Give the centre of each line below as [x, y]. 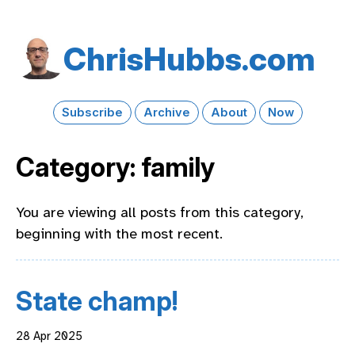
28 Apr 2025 [49, 336]
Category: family [115, 168]
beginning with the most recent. [119, 233]
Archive [166, 112]
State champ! [97, 302]
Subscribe [92, 112]
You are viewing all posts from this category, [160, 212]
